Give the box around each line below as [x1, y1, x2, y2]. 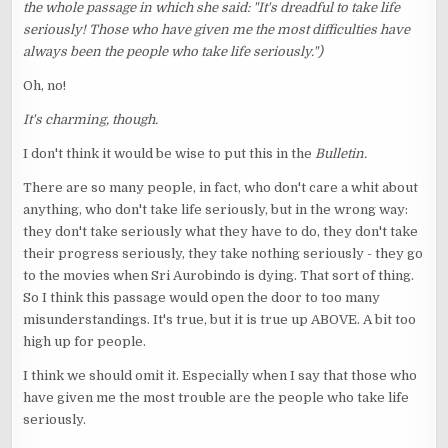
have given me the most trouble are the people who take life [23, 389, 410, 405]
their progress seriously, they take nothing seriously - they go [23, 245, 424, 261]
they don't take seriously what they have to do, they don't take [23, 223, 419, 239]
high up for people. [23, 333, 147, 349]
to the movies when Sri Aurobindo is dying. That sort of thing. [23, 267, 415, 283]
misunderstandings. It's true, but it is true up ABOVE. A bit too [23, 311, 417, 327]
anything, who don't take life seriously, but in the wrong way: [23, 201, 409, 217]
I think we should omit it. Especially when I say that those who [23, 367, 418, 383]
